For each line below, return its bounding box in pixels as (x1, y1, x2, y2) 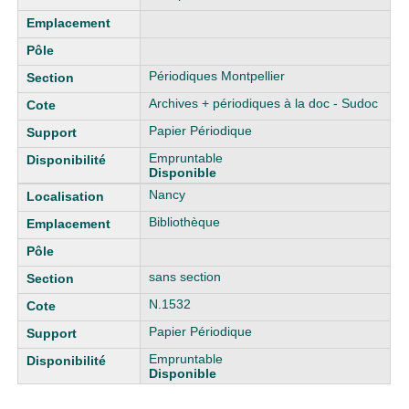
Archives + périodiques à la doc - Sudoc (149, 96, 379, 110)
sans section (149, 269, 222, 284)
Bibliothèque (149, 215, 221, 229)
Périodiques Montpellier (149, 68, 286, 83)
